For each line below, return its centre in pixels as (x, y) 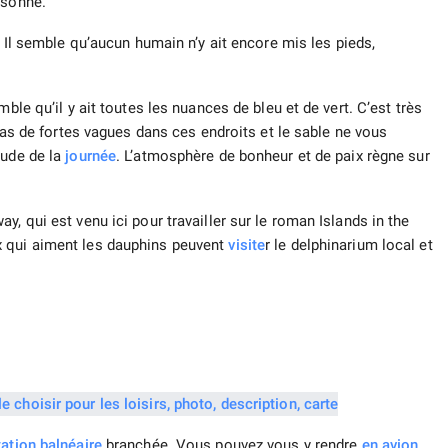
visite (247, 245)
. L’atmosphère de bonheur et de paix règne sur (273, 156)
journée (91, 156)
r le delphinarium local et (349, 245)
